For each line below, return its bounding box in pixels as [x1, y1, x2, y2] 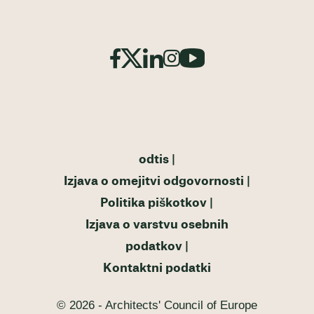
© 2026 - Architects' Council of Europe [57, 298, 257, 312]
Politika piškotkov [100, 196, 207, 209]
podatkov [125, 240, 182, 252]
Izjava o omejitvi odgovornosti [63, 175, 244, 187]
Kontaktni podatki [102, 261, 211, 274]
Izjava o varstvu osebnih [85, 218, 228, 231]
